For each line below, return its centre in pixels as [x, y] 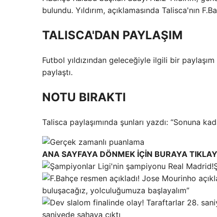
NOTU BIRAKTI [84, 97]
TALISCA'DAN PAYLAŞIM [112, 35]
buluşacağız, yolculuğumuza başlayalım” [116, 190]
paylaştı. [57, 72]
